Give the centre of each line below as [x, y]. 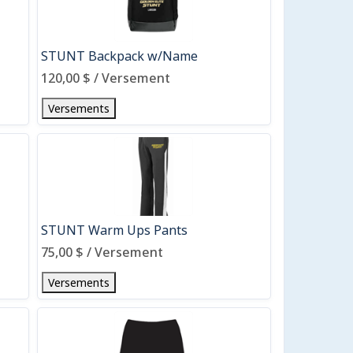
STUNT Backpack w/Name [119, 56]
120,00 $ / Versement [105, 78]
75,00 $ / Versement [102, 252]
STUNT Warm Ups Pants [114, 230]
